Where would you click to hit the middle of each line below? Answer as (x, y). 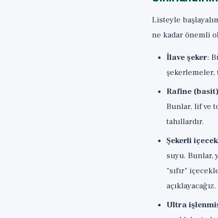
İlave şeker (187, 57)
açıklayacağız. (191, 186)
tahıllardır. (185, 122)
